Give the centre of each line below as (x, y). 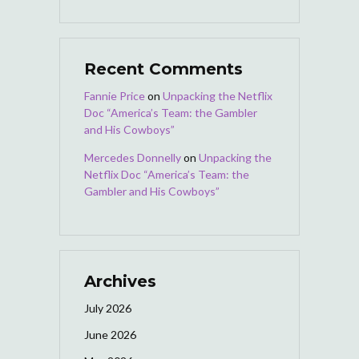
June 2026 (110, 334)
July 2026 (108, 308)
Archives (120, 281)
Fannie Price (115, 95)
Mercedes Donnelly (133, 157)
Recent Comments (163, 69)
